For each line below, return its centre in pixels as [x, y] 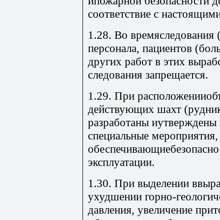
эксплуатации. [121, 162]
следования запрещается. [148, 74]
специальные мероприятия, [153, 135]
